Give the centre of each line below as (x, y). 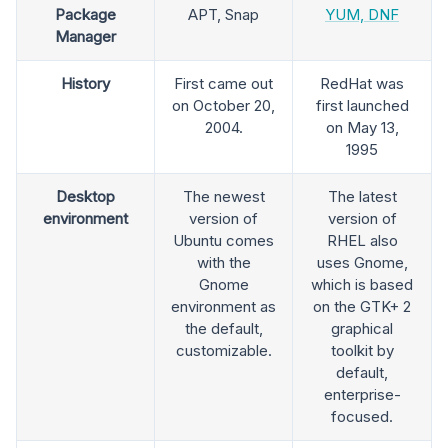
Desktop (85, 196)
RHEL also (362, 240)
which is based (362, 284)
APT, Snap (223, 14)
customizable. (223, 350)
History (85, 83)
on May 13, (362, 127)
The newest (223, 196)
